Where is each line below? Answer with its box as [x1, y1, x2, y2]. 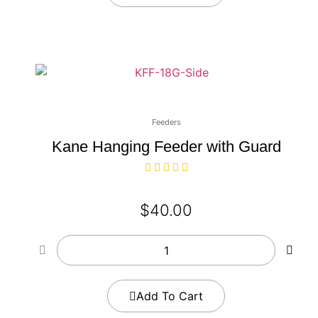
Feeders [151, 117, 181, 128]
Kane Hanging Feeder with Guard [51, 138, 281, 156]
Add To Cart [136, 289, 203, 304]
